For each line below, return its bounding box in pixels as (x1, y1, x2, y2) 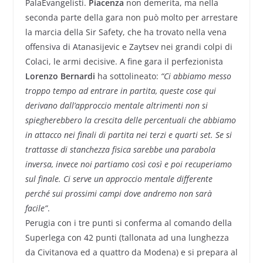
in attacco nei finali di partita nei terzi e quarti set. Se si (25, 129, 232, 141)
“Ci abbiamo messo (160, 70, 231, 82)
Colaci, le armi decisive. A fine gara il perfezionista (25, 56, 223, 68)
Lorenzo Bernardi (25, 70, 95, 82)
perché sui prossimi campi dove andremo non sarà (25, 188, 212, 200)
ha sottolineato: (95, 70, 161, 82)
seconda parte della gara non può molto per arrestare (25, 12, 238, 23)
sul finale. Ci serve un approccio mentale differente (25, 173, 213, 185)
